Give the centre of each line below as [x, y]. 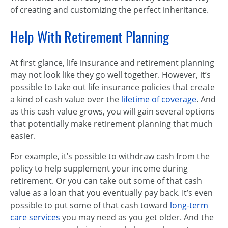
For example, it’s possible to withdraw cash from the [110, 156]
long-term [189, 205]
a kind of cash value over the [66, 99]
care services [35, 217]
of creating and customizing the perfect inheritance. [109, 10]
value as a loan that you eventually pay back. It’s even [111, 193]
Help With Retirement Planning [90, 37]
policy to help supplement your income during [99, 168]
